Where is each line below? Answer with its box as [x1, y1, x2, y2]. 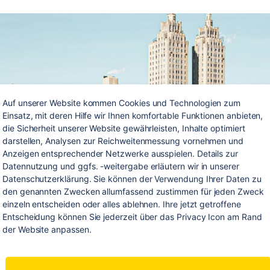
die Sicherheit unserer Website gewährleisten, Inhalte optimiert [2, 123, 245, 134]
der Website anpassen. [2, 224, 92, 235]
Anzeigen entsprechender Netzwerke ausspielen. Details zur [2, 148, 239, 159]
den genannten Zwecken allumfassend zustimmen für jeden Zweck [2, 186, 264, 197]
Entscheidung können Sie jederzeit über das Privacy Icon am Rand [2, 212, 262, 222]
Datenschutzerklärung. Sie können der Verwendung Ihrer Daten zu [2, 174, 262, 184]
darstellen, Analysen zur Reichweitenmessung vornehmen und [2, 136, 244, 146]
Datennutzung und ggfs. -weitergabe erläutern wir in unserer [2, 161, 239, 172]
